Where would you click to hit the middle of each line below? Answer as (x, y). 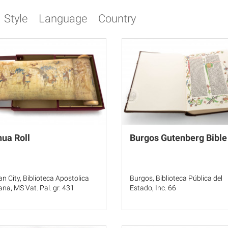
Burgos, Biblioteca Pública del (176, 178)
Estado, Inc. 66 (153, 188)
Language (63, 19)
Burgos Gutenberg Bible (178, 138)
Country (117, 19)
